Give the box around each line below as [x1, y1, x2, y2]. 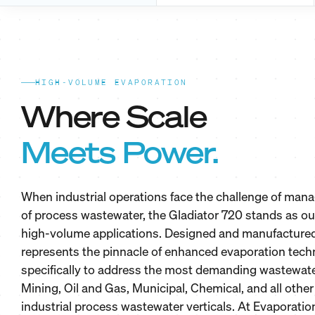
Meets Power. [21, 133, 219, 172]
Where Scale [21, 97, 207, 136]
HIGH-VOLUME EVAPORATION [35, 77, 188, 88]
